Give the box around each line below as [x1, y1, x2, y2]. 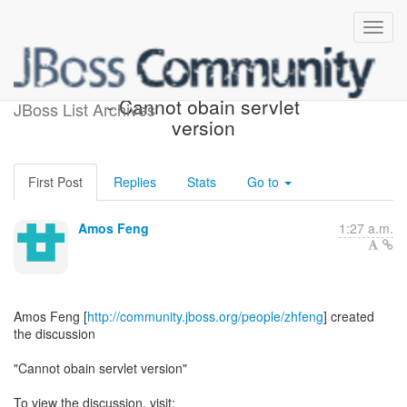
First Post [28, 173, 83, 191]
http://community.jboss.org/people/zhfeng [87, 307, 323, 325]
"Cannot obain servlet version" [14, 359, 187, 377]
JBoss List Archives [14, 97, 155, 121]
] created [323, 307, 374, 325]
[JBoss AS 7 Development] [86, 72, 320, 99]
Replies [114, 173, 156, 191]
